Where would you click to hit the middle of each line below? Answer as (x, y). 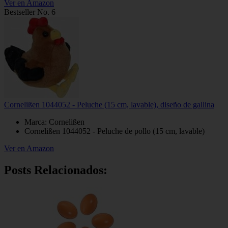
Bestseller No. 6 (30, 12)
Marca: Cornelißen (54, 122)
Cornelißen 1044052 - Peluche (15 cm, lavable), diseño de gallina (109, 105)
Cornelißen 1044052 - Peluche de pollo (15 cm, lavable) (115, 131)
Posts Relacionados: (56, 170)
